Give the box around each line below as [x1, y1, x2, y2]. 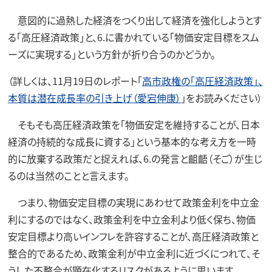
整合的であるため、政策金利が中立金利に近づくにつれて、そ [7, 246, 260, 261]
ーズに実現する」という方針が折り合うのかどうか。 [7, 47, 216, 62]
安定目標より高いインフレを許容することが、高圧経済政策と [7, 229, 259, 244]
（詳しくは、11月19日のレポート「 [7, 73, 142, 89]
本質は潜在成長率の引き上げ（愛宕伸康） [7, 90, 181, 106]
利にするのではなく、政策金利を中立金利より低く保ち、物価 [7, 212, 256, 227]
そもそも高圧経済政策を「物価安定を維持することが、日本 [7, 117, 260, 132]
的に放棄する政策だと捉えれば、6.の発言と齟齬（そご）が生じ [7, 151, 262, 166]
